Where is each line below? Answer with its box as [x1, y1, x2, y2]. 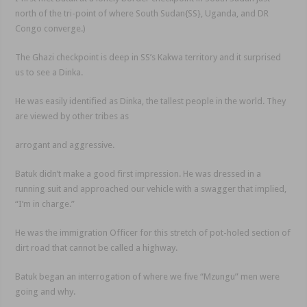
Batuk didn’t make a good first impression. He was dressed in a [15, 169, 262, 180]
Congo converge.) [15, 23, 86, 34]
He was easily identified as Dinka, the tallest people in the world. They [15, 96, 286, 107]
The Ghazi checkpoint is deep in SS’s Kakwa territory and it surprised [15, 52, 282, 63]
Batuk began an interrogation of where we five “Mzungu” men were [15, 271, 280, 282]
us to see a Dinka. [15, 67, 84, 78]
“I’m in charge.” [15, 199, 75, 210]
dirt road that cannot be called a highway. [15, 243, 178, 254]
